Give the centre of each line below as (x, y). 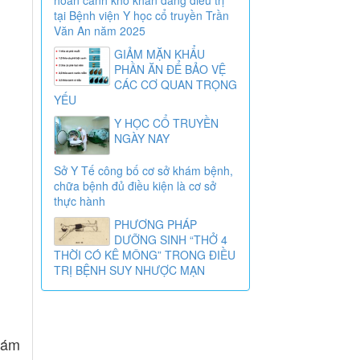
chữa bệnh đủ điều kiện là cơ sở (135, 186)
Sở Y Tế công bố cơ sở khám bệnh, (143, 171)
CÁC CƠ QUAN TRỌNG (176, 84)
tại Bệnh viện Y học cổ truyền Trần (141, 15)
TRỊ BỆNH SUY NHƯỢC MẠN (129, 270)
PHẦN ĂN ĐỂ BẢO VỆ (170, 69)
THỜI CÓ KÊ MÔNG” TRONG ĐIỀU (145, 255)
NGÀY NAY (142, 138)
